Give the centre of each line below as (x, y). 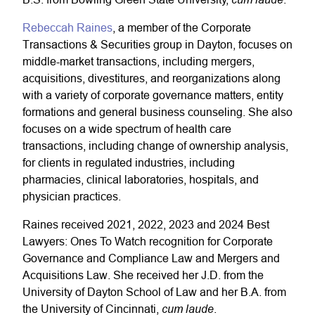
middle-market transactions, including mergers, (139, 61)
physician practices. (72, 196)
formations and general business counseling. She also (157, 112)
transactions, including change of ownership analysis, (155, 146)
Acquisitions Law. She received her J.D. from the (143, 275)
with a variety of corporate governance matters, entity (153, 95)
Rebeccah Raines (67, 27)
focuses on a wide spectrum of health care (127, 129)
